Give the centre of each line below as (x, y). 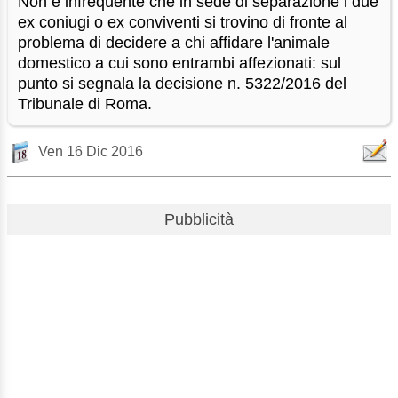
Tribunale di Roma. (85, 104)
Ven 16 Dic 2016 (91, 152)
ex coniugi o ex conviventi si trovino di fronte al (183, 23)
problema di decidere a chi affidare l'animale (174, 43)
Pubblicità (199, 219)
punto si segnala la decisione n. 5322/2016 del (183, 84)
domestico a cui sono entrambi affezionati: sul (180, 64)
